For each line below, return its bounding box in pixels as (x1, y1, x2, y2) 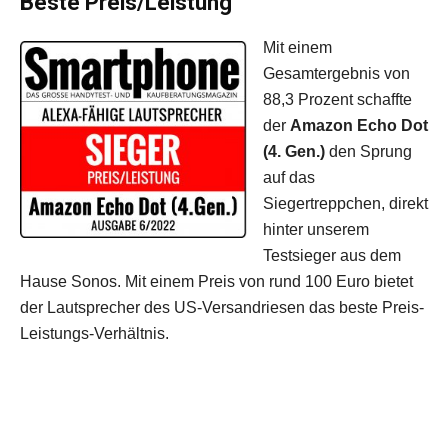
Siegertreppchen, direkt (263, 195, 428, 213)
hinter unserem (263, 221, 369, 239)
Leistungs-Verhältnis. (20, 325, 169, 343)
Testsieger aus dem (263, 247, 401, 265)
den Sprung (325, 143, 412, 161)
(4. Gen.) (263, 143, 325, 161)
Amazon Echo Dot (290, 117, 428, 135)
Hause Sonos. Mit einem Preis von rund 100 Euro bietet (20, 273, 413, 291)
